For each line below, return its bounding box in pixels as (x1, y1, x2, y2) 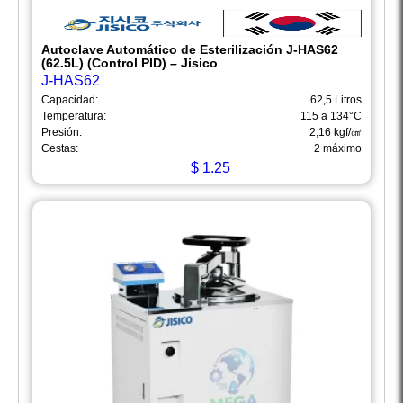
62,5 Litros (310, 94, 362, 107)
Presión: (41, 126, 82, 139)
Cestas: (41, 142, 78, 156)
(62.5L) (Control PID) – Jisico (41, 56, 218, 71)
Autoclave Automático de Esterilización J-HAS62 (41, 42, 338, 58)
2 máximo (314, 142, 362, 156)
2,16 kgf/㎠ (309, 126, 362, 139)
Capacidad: (41, 94, 98, 107)
